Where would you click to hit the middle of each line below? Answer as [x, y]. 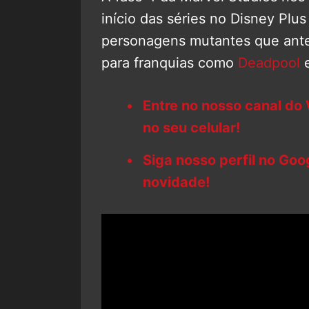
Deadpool [269, 62]
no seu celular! [191, 127]
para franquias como [170, 62]
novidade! [176, 182]
